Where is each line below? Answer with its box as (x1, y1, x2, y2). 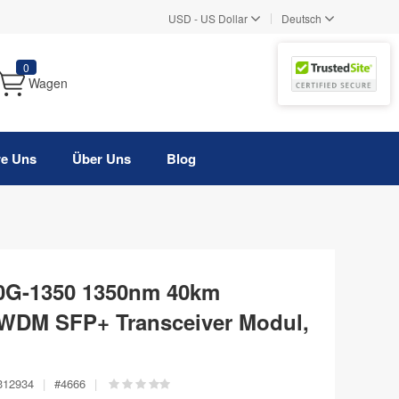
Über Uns (72, 149, 131, 168)
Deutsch (281, 10, 322, 26)
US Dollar (200, 10, 248, 26)
